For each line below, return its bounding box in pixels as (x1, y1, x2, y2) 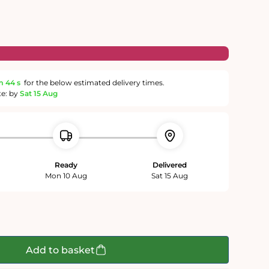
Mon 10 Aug (45, 171, 88, 181)
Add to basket (26, 244, 95, 256)
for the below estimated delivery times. (22, 78, 164, 88)
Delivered (153, 160, 187, 170)
